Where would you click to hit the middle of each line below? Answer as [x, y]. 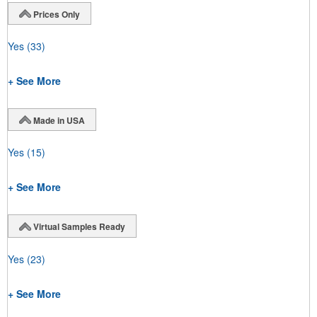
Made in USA [59, 120]
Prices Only [57, 14]
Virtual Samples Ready [79, 227]
